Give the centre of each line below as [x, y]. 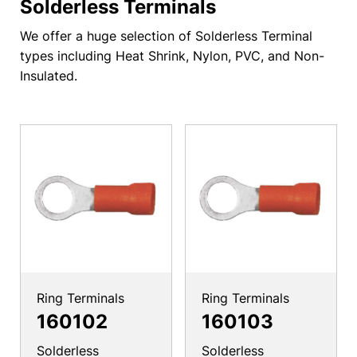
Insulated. [49, 76]
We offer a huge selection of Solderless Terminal [166, 36]
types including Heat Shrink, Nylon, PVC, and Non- [172, 56]
